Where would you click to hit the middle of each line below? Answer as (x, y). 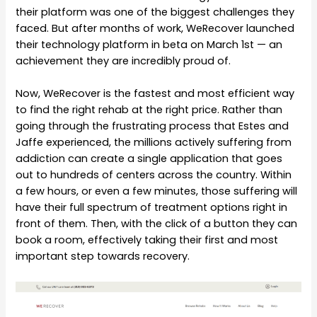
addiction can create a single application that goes (149, 159)
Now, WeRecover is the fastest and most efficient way (155, 94)
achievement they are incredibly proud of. (126, 60)
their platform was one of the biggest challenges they (155, 12)
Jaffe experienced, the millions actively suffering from (154, 143)
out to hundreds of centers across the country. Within (154, 175)
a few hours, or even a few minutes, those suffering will (157, 191)
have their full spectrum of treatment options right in (152, 208)
